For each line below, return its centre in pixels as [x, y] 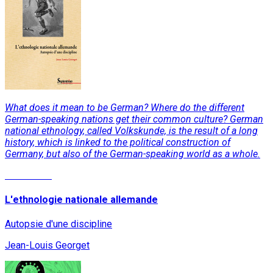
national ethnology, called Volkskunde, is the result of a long [131, 130]
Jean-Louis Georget [47, 246]
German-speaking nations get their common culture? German [134, 119]
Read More [28, 175]
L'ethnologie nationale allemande [81, 199]
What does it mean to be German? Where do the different [125, 107]
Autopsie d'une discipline [58, 224]
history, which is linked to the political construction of [118, 142]
